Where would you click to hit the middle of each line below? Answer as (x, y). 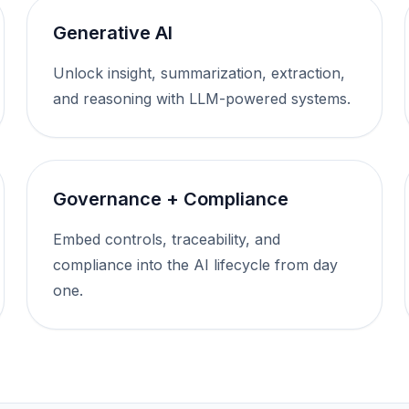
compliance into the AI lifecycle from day (196, 265)
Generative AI (113, 33)
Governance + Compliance (171, 199)
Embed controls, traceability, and (167, 239)
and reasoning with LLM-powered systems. (202, 99)
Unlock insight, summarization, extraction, (199, 73)
